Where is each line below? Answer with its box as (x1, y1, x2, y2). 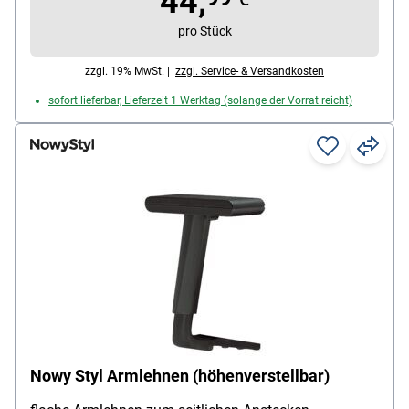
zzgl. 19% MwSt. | (85, 65, 175, 79)
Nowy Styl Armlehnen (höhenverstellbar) (30, 366, 330, 386)
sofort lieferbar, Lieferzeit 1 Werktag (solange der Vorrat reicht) (48, 94, 352, 108)
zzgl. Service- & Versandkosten (175, 65, 324, 79)
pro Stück (177, 24, 232, 39)
